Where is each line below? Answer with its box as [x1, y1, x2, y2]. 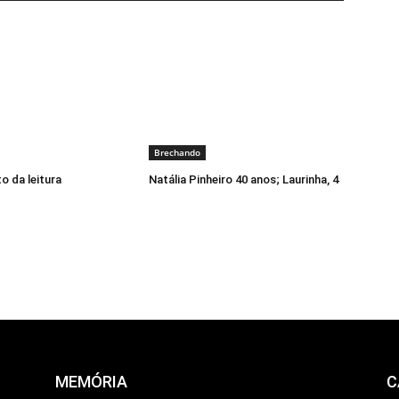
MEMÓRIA [55, 372, 127, 392]
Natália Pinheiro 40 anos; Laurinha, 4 [149, 173, 339, 187]
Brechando [154, 146, 201, 159]
